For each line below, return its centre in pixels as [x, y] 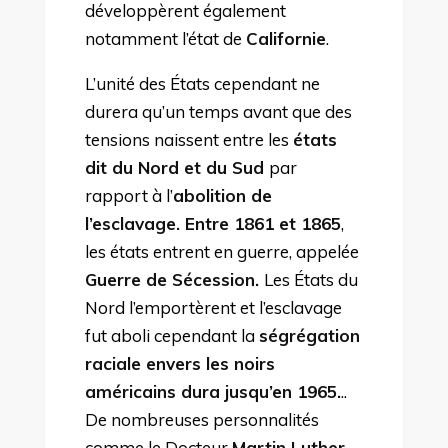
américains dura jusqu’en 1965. [212, 391]
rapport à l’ [128, 195]
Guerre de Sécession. [174, 279]
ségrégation [309, 335]
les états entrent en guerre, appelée [221, 251]
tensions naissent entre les [188, 139]
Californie [285, 38]
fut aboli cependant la [171, 335]
